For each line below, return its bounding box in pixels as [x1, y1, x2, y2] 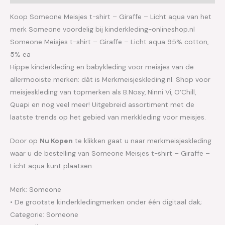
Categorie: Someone [10, 209, 78, 219]
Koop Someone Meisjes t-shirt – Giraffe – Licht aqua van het [10, 12, 211, 21]
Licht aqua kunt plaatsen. [10, 161, 93, 170]
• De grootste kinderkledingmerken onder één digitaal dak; [10, 197, 202, 206]
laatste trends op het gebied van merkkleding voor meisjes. [10, 113, 206, 122]
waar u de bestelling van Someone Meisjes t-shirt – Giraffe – [10, 148, 210, 158]
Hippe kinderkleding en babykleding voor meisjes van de [10, 62, 194, 71]
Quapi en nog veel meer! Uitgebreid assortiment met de [10, 100, 194, 109]
